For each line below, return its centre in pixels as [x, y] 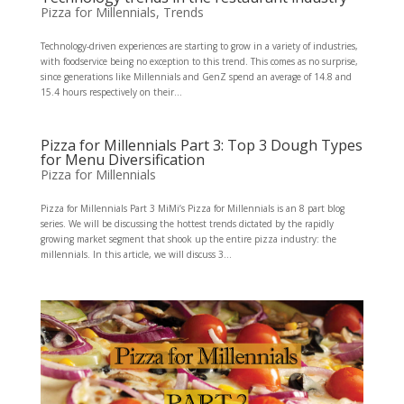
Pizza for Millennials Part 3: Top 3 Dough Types [201, 145]
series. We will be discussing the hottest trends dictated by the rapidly [187, 223]
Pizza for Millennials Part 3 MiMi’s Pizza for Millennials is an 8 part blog [192, 208]
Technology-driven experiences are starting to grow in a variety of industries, [199, 46]
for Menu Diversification [122, 159]
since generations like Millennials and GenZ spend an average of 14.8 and [196, 76]
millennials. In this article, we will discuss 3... [136, 254]
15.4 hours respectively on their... [111, 92]
